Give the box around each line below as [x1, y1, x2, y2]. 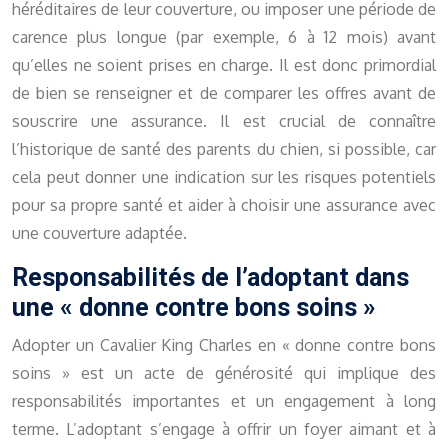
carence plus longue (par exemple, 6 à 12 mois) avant [12, 27, 436, 48]
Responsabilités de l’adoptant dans [12, 263, 409, 293]
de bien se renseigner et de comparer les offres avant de [12, 83, 436, 104]
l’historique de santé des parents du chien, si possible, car [12, 139, 436, 160]
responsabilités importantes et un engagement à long [12, 391, 436, 412]
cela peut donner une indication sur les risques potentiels [12, 167, 436, 188]
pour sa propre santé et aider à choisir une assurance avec [12, 195, 436, 216]
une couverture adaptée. [12, 223, 187, 244]
